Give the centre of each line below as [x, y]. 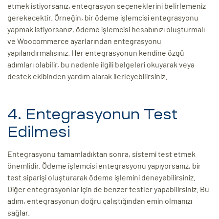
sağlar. [19, 213]
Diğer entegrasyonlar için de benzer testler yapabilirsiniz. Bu [108, 189]
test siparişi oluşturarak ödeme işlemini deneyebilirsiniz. [101, 177]
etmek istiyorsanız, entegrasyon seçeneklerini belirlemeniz [107, 6]
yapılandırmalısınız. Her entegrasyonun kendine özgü [96, 53]
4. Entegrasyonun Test [92, 114]
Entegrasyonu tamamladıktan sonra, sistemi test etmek [101, 154]
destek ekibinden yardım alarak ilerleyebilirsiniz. [87, 76]
